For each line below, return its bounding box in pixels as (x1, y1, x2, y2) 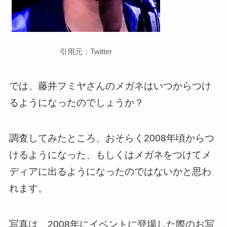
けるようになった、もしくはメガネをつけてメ (9, 149, 211, 161)
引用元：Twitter (59, 47, 112, 56)
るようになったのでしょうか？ (9, 97, 144, 108)
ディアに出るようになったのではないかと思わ (9, 166, 211, 177)
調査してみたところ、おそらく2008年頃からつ (9, 133, 214, 144)
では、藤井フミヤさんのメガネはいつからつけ (9, 80, 211, 91)
